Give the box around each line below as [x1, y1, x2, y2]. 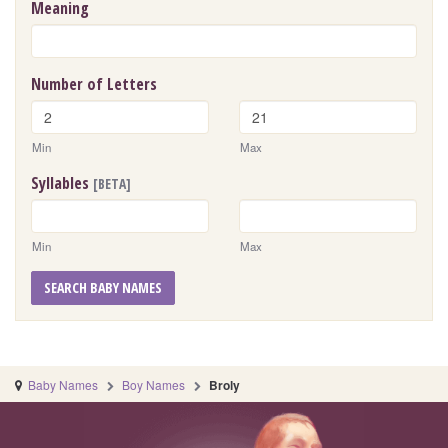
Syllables [31, 172, 93, 195]
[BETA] [93, 174, 131, 194]
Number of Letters [31, 73, 157, 96]
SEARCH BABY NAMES [44, 278, 162, 298]
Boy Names [122, 376, 186, 394]
